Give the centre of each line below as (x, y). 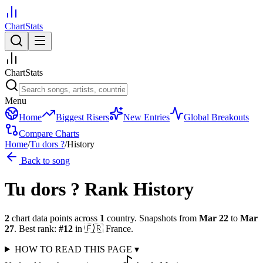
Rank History (139, 189)
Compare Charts (49, 134)
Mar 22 (214, 218)
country (121, 218)
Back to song (44, 161)
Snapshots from (167, 218)
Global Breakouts (216, 117)
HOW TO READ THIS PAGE (74, 249)
